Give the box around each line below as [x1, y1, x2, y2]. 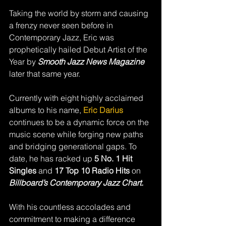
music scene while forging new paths [9, 129, 145, 139]
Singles [9, 165, 38, 176]
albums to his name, [9, 105, 83, 115]
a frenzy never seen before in [9, 20, 115, 30]
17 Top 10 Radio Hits [54, 165, 132, 176]
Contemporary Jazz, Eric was [9, 32, 116, 42]
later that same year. [9, 69, 84, 79]
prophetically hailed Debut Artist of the [9, 44, 149, 54]
